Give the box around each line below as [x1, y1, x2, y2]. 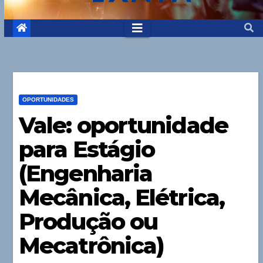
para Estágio [19, 136, 155, 164]
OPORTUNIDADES [22, 96, 74, 103]
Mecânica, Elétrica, [19, 184, 224, 212]
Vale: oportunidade [19, 112, 228, 140]
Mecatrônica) [19, 232, 164, 260]
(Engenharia [19, 160, 153, 188]
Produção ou [19, 208, 158, 236]
